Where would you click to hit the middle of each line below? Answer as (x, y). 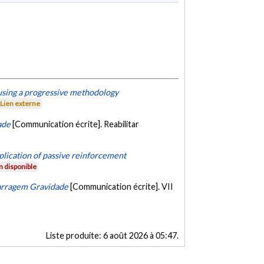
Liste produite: (74, 235)
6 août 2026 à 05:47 (140, 235)
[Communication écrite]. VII (122, 187)
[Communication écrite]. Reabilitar (76, 124)
